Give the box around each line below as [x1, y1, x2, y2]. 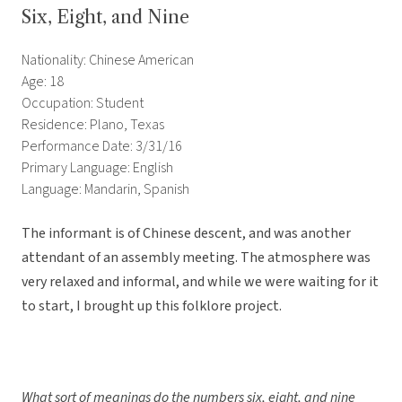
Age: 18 [22, 72, 64, 92]
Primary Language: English [22, 158, 173, 179]
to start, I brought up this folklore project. [22, 296, 282, 317]
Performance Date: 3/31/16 [22, 136, 182, 157]
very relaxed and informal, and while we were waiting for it [22, 272, 379, 293]
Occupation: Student [22, 93, 144, 114]
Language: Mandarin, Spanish [22, 179, 189, 200]
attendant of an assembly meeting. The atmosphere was [22, 248, 371, 268]
